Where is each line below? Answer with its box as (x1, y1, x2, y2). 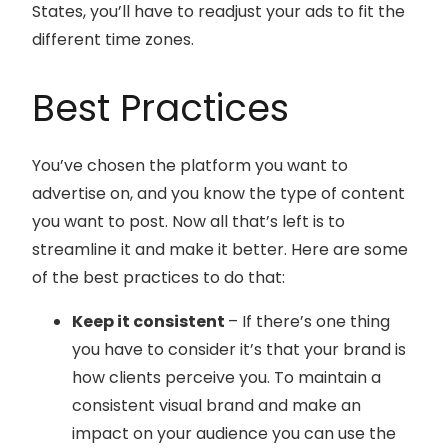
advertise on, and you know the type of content (32, 181, 405, 205)
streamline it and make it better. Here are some (32, 237, 408, 261)
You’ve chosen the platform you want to (32, 153, 348, 177)
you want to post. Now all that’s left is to (32, 209, 345, 233)
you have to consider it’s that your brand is (72, 337, 406, 361)
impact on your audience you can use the (72, 421, 396, 445)
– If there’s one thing (228, 309, 390, 333)
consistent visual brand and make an (72, 393, 361, 417)
